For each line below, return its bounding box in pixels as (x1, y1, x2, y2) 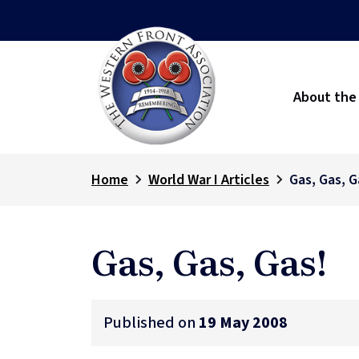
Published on (103, 311, 199, 334)
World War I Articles (148, 169, 269, 190)
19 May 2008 (199, 311, 288, 334)
